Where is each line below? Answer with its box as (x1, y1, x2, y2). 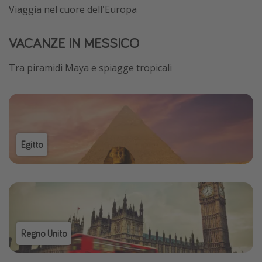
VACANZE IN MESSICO (9, 34, 139, 53)
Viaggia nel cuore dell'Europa (9, 3, 137, 16)
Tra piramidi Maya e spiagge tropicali (9, 61, 172, 75)
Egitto (20, 139, 43, 151)
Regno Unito (20, 227, 67, 240)
